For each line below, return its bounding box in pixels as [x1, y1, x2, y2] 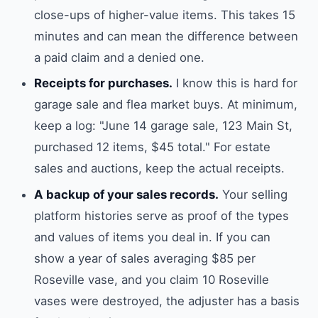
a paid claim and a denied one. [34, 50, 204, 65]
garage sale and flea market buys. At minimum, [34, 97, 297, 112]
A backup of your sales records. [34, 187, 219, 202]
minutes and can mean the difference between [34, 28, 298, 43]
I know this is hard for [172, 76, 297, 91]
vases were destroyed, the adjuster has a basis [34, 293, 300, 308]
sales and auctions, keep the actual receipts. [34, 161, 285, 176]
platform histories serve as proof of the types [34, 208, 289, 223]
